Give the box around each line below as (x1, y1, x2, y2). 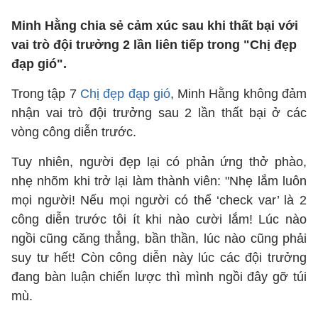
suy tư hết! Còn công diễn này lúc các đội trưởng (11, 251, 307, 265)
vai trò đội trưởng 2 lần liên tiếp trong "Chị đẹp (11, 38, 297, 52)
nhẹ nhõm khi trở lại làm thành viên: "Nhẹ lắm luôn (11, 174, 307, 188)
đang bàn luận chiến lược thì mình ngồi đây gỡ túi (11, 270, 307, 284)
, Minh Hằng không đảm (170, 87, 307, 101)
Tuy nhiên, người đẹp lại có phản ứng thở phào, (11, 155, 307, 169)
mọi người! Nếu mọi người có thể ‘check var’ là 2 (11, 193, 307, 207)
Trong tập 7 (11, 87, 80, 101)
